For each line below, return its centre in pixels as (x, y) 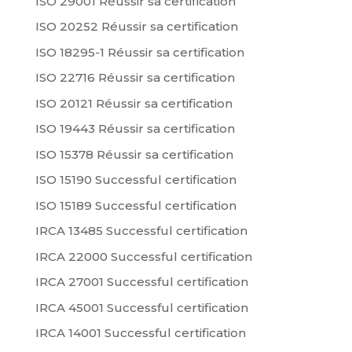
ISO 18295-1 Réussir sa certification (139, 52)
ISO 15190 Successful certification (136, 180)
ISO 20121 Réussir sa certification (134, 103)
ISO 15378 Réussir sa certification (134, 154)
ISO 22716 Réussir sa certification (135, 78)
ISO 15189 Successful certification (136, 205)
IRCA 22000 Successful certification (143, 256)
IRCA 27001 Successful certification (141, 282)
